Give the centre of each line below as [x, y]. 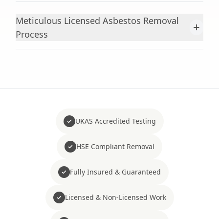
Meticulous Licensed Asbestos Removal [97, 21]
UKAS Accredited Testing [115, 121]
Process [32, 34]
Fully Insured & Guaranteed [115, 172]
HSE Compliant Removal [115, 146]
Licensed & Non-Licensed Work [115, 197]
